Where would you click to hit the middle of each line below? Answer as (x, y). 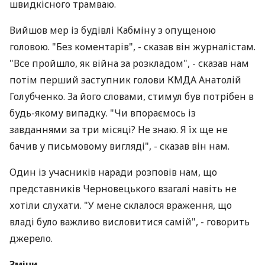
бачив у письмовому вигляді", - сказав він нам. (119, 146)
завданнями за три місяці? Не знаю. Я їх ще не (119, 130)
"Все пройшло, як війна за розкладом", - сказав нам (129, 63)
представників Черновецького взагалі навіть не (123, 189)
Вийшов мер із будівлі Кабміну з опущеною (113, 30)
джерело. (31, 238)
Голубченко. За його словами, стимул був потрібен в (132, 96)
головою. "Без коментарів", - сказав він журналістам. (132, 47)
